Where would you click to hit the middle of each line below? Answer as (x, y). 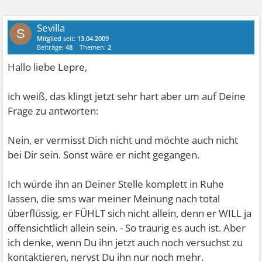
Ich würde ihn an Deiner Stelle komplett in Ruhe (116, 184)
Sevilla (51, 28)
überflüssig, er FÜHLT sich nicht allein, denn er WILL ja (130, 213)
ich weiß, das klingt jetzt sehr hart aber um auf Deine (127, 96)
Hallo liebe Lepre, (48, 67)
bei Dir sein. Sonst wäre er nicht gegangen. (104, 155)
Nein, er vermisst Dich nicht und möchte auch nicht (123, 140)
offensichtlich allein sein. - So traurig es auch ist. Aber (127, 228)
